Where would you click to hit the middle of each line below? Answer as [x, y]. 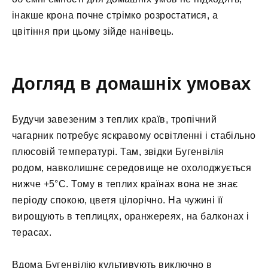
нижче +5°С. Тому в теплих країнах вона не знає [125, 184]
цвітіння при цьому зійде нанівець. [93, 31]
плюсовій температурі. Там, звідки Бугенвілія [118, 152]
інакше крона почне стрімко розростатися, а [115, 15]
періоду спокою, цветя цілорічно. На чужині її [118, 200]
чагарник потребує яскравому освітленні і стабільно [134, 136]
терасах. [32, 233]
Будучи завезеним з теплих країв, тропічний [115, 120]
